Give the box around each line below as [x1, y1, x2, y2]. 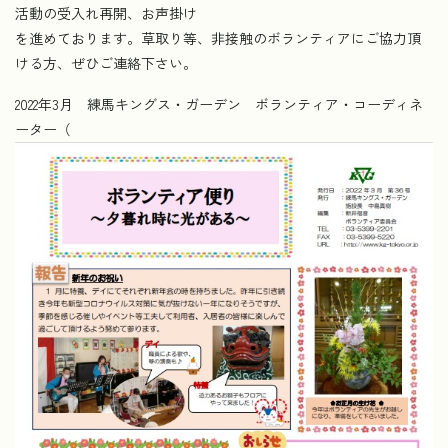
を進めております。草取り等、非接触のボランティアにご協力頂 [15, 28, 421, 48]
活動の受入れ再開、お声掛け [15, 3, 197, 23]
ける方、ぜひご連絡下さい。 [15, 53, 197, 73]
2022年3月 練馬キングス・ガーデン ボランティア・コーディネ [15, 94, 423, 114]
